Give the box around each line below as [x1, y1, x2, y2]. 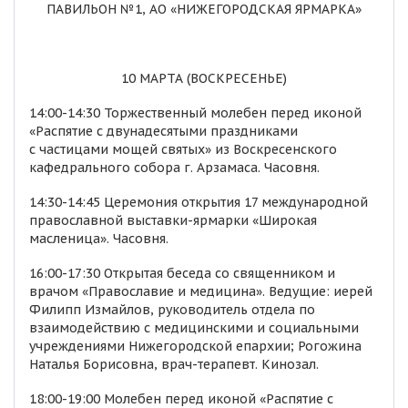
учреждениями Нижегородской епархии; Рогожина [29, 338, 362, 354]
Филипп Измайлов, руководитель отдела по [29, 301, 315, 318]
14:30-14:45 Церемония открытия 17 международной [29, 194, 368, 210]
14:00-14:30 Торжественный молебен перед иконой [29, 105, 362, 121]
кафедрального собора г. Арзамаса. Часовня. [29, 159, 320, 176]
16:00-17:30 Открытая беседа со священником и [29, 265, 335, 281]
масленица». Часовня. [29, 230, 168, 247]
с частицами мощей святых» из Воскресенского [29, 141, 337, 158]
